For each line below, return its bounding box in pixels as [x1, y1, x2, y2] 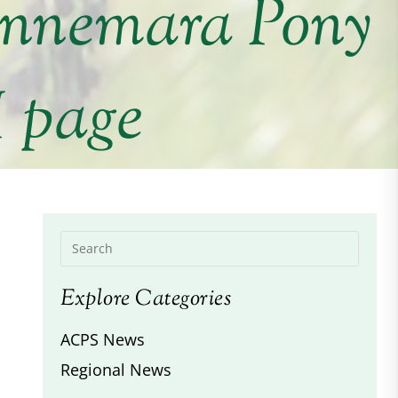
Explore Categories [60, 283, 231, 315]
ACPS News [60, 328, 145, 350]
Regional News [60, 358, 171, 380]
